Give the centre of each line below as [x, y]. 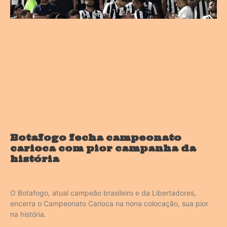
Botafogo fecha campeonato [96, 138]
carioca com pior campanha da [103, 148]
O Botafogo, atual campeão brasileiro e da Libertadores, [103, 193]
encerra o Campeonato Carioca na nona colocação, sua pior [109, 204]
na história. [28, 214]
